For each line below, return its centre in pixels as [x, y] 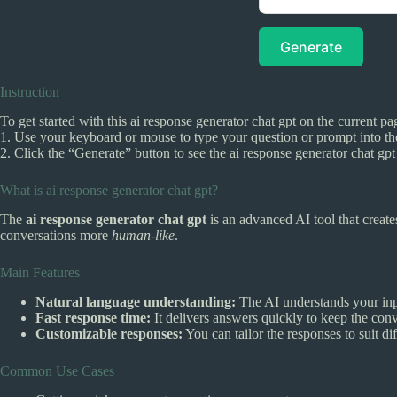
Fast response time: [93, 317]
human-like [143, 235]
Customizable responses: [109, 333]
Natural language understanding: [136, 301]
